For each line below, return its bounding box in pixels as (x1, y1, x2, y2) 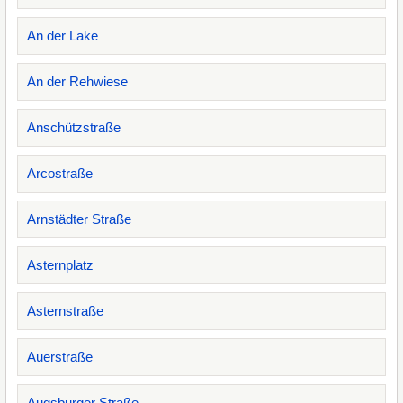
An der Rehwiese (27, 74, 128, 89)
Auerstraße (27, 349, 93, 364)
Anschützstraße (27, 120, 121, 135)
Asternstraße (27, 303, 103, 318)
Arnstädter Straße (27, 211, 131, 227)
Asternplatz (27, 257, 94, 273)
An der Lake (27, 28, 98, 43)
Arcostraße (27, 166, 93, 181)
